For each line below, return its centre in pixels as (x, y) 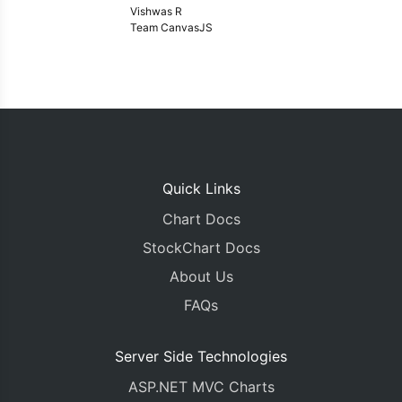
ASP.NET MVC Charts (201, 387)
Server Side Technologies (201, 356)
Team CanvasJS (171, 27)
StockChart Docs (201, 248)
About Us (201, 276)
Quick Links (201, 188)
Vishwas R (156, 11)
